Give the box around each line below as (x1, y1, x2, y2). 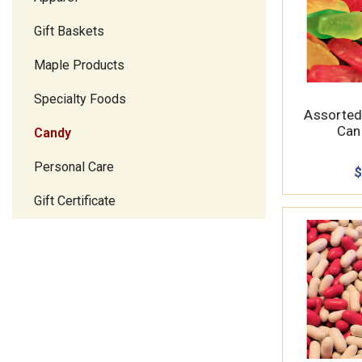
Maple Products (34, 57, 124, 74)
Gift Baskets (34, 23, 104, 40)
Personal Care (34, 159, 114, 175)
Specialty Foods (34, 91, 126, 107)
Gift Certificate (34, 193, 116, 209)
